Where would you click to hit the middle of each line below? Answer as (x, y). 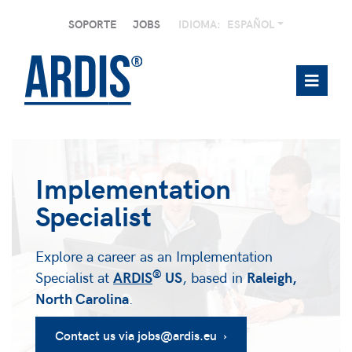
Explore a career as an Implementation (154, 256)
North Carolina (82, 299)
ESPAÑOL (251, 24)
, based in (214, 277)
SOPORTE (92, 24)
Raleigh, (272, 277)
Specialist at (74, 277)
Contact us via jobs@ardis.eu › (141, 335)
